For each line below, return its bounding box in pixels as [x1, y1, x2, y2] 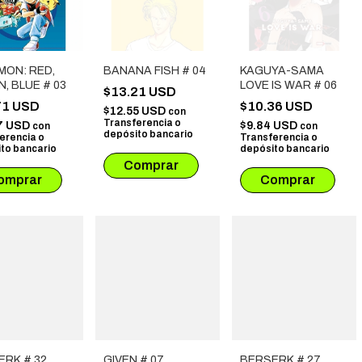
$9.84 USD [240, 120, 300, 133]
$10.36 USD [240, 99, 315, 114]
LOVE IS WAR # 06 [240, 79, 337, 92]
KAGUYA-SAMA [240, 65, 324, 78]
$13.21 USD [103, 85, 179, 99]
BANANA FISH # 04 [103, 65, 206, 78]
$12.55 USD [103, 105, 168, 118]
